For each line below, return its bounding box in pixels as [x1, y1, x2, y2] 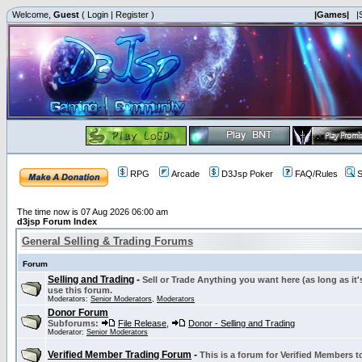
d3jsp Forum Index [17, 217, 97, 226]
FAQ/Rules [295, 169, 338, 179]
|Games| [314, 10, 349, 19]
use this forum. [48, 285, 112, 295]
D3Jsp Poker [221, 169, 273, 179]
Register [116, 10, 149, 19]
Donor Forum [48, 307, 108, 318]
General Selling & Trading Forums [22, 235, 193, 247]
